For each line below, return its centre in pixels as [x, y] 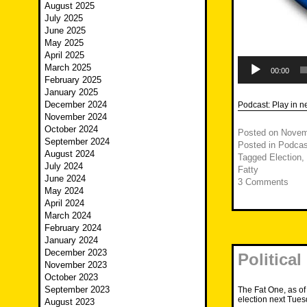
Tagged [254, 158]
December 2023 [76, 253]
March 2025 [68, 68]
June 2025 [65, 31]
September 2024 [77, 142]
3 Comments [263, 182]
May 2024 [64, 191]
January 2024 [71, 241]
